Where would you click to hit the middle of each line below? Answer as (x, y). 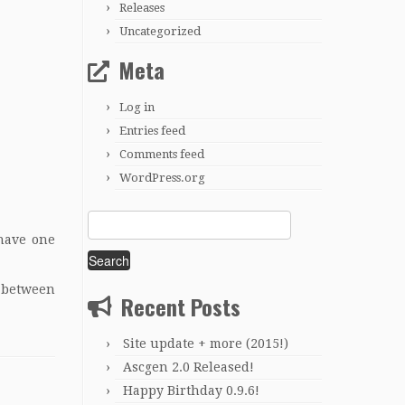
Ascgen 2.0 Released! (188, 367)
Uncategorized (160, 31)
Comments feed (162, 154)
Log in (137, 107)
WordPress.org (162, 177)
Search (107, 219)
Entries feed (152, 130)
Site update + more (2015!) (206, 343)
